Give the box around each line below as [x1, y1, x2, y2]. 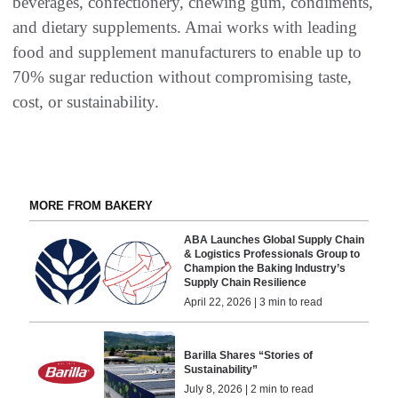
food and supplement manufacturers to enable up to [12, 43, 362, 62]
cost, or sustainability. [12, 92, 159, 112]
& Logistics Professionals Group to [184, 248, 361, 261]
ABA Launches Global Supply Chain [184, 234, 365, 247]
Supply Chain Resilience [184, 276, 307, 290]
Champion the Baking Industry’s [184, 262, 346, 275]
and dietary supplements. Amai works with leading [12, 18, 357, 37]
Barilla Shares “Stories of [184, 348, 314, 362]
